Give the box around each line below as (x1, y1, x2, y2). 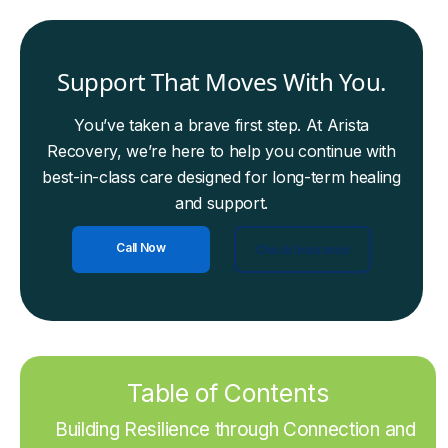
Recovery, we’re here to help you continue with (47, 141, 396, 161)
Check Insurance (255, 241, 350, 257)
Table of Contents (127, 378, 329, 408)
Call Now (116, 240, 166, 255)
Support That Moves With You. (57, 65, 386, 98)
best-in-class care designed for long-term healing (42, 167, 401, 187)
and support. (175, 193, 269, 213)
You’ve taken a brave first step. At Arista (74, 115, 369, 135)
